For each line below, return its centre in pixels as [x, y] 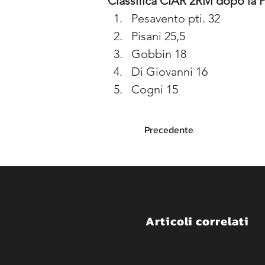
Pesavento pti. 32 [176, 18]
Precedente [169, 130]
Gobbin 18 [159, 54]
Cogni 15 [155, 89]
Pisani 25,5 [158, 36]
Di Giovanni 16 [169, 72]
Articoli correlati [197, 221]
